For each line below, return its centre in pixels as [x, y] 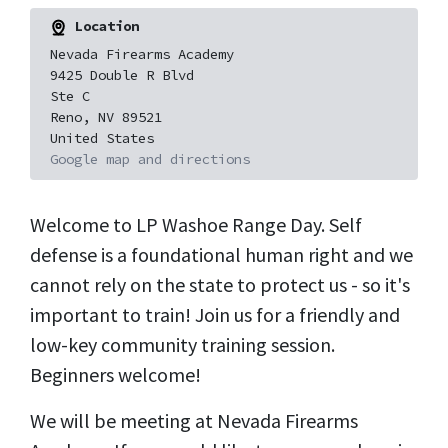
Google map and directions [149, 158]
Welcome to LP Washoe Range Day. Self [196, 224]
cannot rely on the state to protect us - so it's [220, 284]
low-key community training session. [182, 344]
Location [102, 26]
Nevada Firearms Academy [141, 53]
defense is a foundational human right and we [221, 254]
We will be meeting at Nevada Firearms [194, 420]
